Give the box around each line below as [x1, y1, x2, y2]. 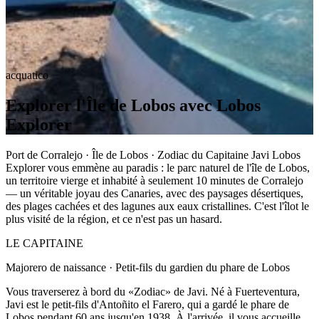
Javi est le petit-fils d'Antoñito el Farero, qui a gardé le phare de [6, 298, 289, 310]
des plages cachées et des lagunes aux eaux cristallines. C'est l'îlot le [6, 199, 309, 212]
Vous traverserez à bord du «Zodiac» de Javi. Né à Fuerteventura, [6, 285, 300, 298]
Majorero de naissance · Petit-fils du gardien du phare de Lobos [6, 261, 290, 273]
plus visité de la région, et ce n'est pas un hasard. [6, 212, 222, 225]
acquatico [6, 69, 48, 81]
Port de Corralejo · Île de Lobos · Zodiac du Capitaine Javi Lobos [6, 148, 300, 161]
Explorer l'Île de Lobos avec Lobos [6, 95, 261, 115]
